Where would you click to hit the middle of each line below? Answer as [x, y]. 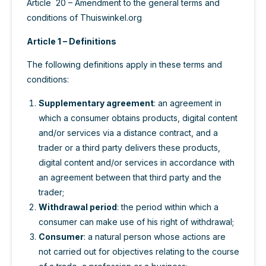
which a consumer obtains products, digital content [138, 118]
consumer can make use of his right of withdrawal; [136, 221]
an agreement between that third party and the [130, 177]
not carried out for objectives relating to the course [139, 251]
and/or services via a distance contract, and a [128, 132]
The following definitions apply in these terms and [124, 65]
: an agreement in [188, 103]
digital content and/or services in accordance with [137, 162]
